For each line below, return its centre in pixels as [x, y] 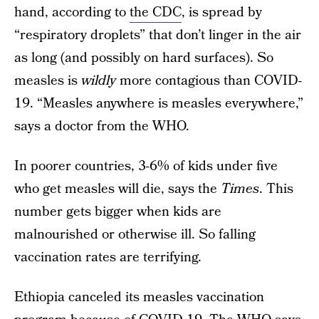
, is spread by [222, 12]
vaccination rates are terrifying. [108, 257]
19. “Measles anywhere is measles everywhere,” [159, 104]
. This [276, 189]
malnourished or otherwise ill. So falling [135, 235]
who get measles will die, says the [117, 189]
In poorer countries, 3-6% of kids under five [146, 166]
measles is [48, 81]
